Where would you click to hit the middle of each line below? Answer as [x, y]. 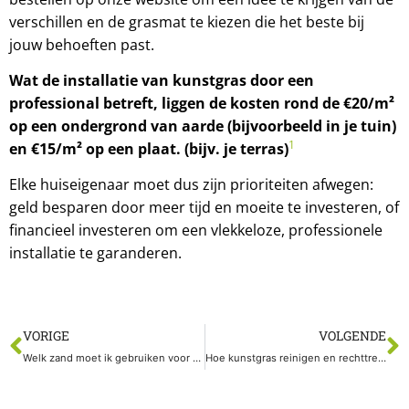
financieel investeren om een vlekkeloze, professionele [196, 231]
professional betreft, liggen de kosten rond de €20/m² [202, 103]
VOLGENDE [352, 335]
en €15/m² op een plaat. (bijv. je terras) [149, 148]
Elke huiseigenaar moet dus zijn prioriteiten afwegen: [191, 185]
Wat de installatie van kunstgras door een [162, 80]
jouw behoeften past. [82, 44]
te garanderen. [129, 253]
